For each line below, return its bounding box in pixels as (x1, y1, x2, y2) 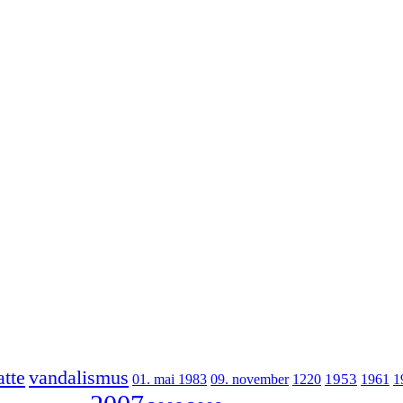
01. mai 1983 (132, 371, 207, 387)
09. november (210, 371, 289, 387)
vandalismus (29, 365, 129, 389)
